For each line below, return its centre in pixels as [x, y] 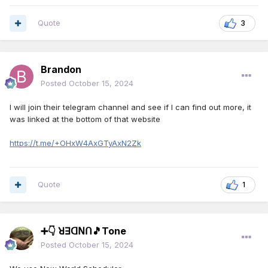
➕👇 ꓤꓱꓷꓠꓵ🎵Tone [83, 231]
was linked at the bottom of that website [85, 119]
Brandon [61, 70]
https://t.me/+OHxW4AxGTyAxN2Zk [75, 143]
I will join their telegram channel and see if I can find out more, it [130, 107]
